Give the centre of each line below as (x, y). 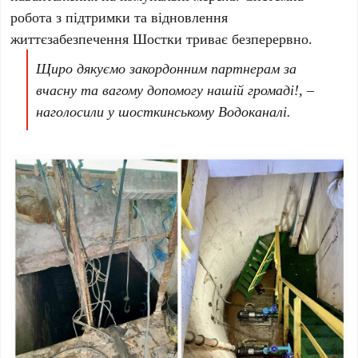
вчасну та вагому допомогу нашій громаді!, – (175, 89)
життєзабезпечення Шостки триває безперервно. (162, 38)
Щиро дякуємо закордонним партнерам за (167, 68)
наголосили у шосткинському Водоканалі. (164, 111)
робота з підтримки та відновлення (119, 16)
